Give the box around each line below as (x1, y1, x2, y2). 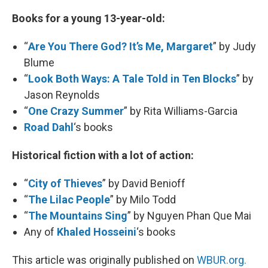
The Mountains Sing (28, 209, 127, 222)
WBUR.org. (197, 254, 246, 266)
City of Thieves (28, 177, 102, 190)
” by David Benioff (102, 177, 185, 190)
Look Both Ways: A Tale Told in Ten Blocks (28, 72, 236, 85)
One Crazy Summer (28, 105, 124, 117)
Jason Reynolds (24, 89, 100, 101)
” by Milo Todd (110, 193, 176, 206)
